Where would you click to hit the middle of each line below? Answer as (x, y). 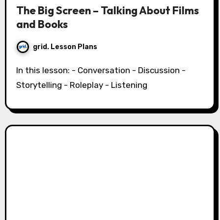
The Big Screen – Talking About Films (107, 11)
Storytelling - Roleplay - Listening (82, 85)
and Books (42, 24)
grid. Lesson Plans (65, 47)
